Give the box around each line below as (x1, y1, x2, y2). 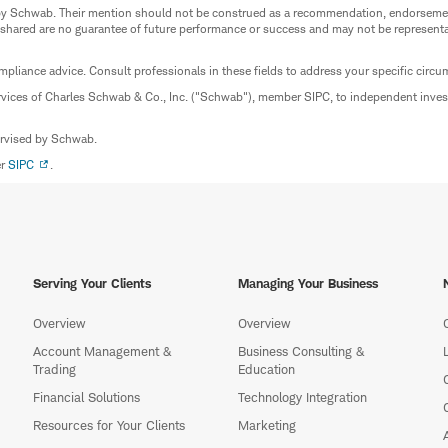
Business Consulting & (237, 343, 364, 360)
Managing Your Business (237, 275, 378, 292)
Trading (32, 361, 76, 378)
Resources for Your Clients (32, 417, 185, 434)
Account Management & (32, 343, 171, 360)
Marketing (237, 417, 296, 434)
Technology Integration (237, 389, 367, 406)
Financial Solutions (32, 389, 140, 406)
